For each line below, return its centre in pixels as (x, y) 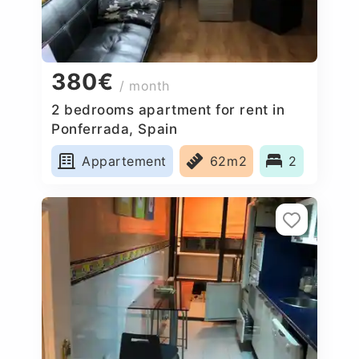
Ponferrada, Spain (115, 129)
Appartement (124, 161)
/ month (145, 86)
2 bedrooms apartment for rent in (168, 109)
